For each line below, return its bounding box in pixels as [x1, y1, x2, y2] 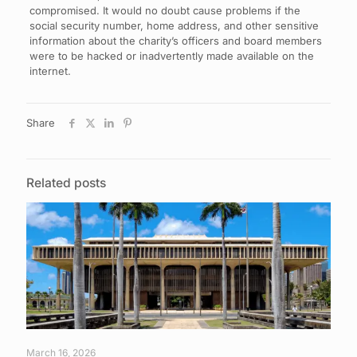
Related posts [26, 175, 106, 190]
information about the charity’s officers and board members [29, 33, 322, 47]
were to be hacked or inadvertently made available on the [29, 49, 314, 62]
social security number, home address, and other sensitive [29, 18, 319, 32]
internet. [29, 64, 71, 77]
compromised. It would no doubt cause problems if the [29, 3, 300, 17]
